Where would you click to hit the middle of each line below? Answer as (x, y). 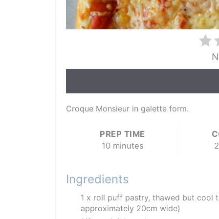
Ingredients (98, 179)
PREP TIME (122, 134)
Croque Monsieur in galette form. (127, 109)
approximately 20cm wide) (131, 208)
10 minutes (122, 146)
